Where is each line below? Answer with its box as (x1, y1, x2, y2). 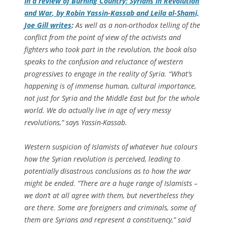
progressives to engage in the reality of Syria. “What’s (24, 68, 192, 79)
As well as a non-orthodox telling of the (73, 20, 200, 30)
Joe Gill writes (24, 20, 71, 30)
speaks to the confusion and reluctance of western (24, 56, 183, 66)
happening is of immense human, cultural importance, (24, 81, 196, 91)
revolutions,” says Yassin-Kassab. (24, 117, 127, 127)
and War (24, 8, 52, 18)
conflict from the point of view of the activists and (24, 32, 181, 42)
